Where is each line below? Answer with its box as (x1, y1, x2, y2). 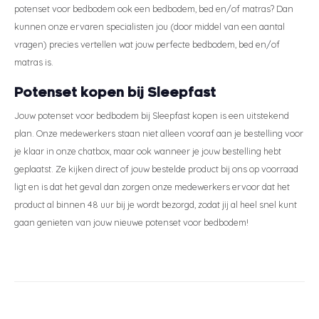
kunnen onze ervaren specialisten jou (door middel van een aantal (14, 20, 285, 32)
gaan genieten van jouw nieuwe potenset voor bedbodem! (14, 216, 249, 228)
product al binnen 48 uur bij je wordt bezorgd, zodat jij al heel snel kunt (14, 198, 297, 210)
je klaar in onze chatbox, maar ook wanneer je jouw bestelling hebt (14, 145, 281, 157)
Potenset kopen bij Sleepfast (14, 84, 216, 100)
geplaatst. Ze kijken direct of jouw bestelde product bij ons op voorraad (14, 162, 298, 174)
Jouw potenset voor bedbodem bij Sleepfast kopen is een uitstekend (14, 109, 289, 121)
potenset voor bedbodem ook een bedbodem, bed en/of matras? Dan (14, 2, 293, 14)
